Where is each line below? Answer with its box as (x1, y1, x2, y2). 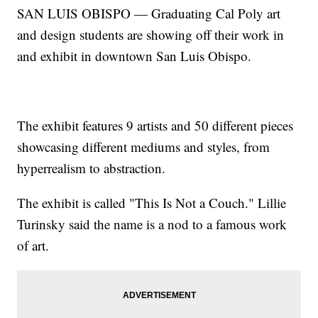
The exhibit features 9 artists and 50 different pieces (17, 116, 294, 135)
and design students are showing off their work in (17, 26, 285, 44)
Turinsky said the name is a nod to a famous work (17, 215, 287, 234)
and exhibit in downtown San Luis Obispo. (17, 47, 252, 65)
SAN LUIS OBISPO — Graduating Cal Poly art (17, 4, 281, 23)
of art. (17, 236, 50, 255)
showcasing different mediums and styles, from (17, 138, 270, 156)
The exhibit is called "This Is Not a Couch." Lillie (17, 194, 287, 212)
